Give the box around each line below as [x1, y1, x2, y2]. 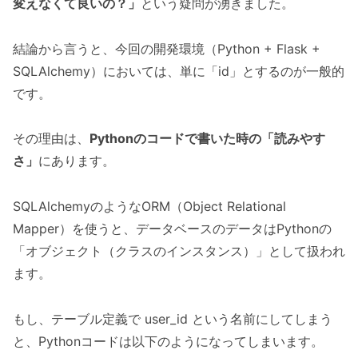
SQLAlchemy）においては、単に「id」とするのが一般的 [13, 62, 344, 79]
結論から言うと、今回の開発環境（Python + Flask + [13, 40, 320, 57]
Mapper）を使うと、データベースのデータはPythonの [13, 221, 332, 237]
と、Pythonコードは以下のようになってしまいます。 [13, 332, 324, 349]
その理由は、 [13, 130, 89, 147]
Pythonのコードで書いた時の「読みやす [89, 130, 325, 147]
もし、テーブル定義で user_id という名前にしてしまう [13, 310, 332, 327]
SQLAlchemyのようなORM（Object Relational [13, 198, 286, 215]
